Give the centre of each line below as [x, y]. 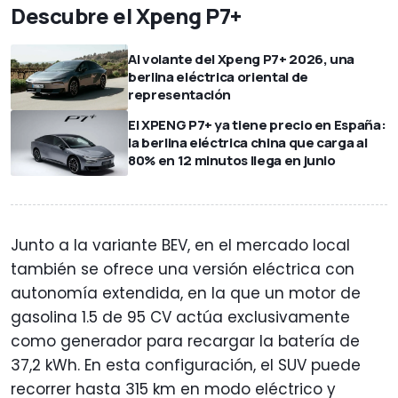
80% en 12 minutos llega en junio [232, 161]
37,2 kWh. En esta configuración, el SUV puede [186, 366]
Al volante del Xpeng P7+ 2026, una [242, 60]
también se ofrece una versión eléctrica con [183, 270]
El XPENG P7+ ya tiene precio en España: [257, 125]
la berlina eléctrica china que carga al [248, 143]
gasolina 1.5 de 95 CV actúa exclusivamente [180, 318]
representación [180, 95]
